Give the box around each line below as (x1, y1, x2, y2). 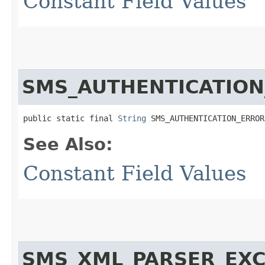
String (118, 113, 146, 123)
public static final (23, 113, 118, 123)
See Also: (23, 134, 113, 154)
